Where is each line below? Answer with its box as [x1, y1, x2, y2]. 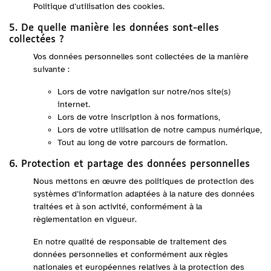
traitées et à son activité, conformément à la [33, 201, 202, 212]
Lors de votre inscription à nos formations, [57, 112, 220, 122]
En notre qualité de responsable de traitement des [33, 237, 227, 247]
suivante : [33, 64, 70, 74]
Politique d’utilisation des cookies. [33, 1, 165, 11]
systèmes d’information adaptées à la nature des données [33, 189, 255, 199]
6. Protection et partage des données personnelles [9, 159, 250, 169]
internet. [57, 99, 90, 109]
